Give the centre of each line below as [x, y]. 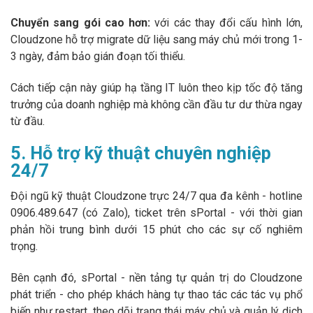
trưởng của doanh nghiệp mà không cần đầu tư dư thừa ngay [156, 104]
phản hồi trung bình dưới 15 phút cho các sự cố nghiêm [156, 230]
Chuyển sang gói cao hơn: [81, 23]
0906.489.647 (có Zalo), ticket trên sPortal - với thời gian [156, 213]
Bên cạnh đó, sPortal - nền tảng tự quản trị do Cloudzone [156, 278]
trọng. [24, 247]
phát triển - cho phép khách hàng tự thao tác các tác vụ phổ [156, 295]
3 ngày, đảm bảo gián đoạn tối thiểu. [98, 57]
